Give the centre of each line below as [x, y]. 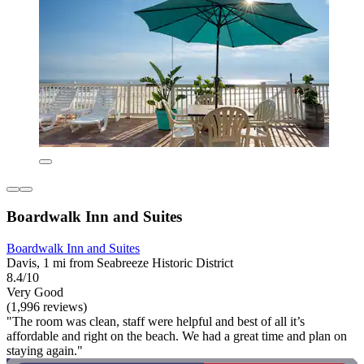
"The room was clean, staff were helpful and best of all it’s [156, 321]
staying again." [45, 350]
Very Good [35, 292]
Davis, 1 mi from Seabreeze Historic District [120, 262]
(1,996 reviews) [47, 306]
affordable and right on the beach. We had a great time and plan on [177, 336]
